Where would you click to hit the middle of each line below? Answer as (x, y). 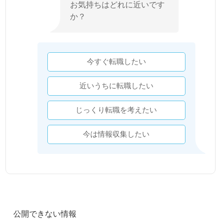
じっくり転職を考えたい (116, 110)
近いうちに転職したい (116, 86)
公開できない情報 (45, 213)
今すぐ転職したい (116, 61)
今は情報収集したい (116, 134)
